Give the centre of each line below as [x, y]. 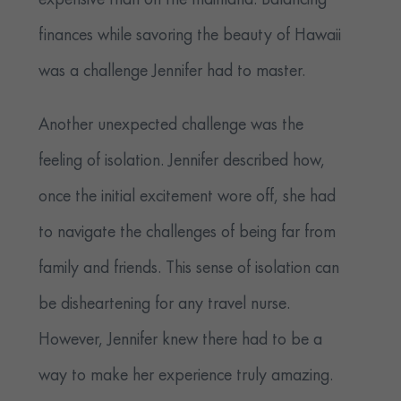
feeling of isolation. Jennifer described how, [182, 162]
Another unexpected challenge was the [171, 126]
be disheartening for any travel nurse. [165, 305]
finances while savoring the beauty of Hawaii [190, 36]
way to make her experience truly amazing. [186, 376]
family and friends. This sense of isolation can [189, 269]
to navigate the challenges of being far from [188, 233]
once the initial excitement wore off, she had [188, 197]
